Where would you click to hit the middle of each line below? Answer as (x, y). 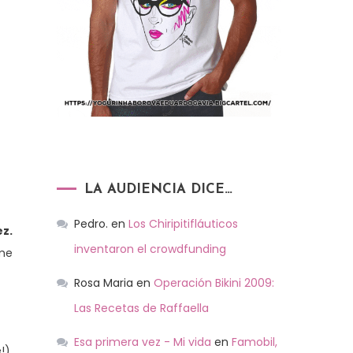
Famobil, (255, 342)
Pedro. (91, 223)
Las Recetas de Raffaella (141, 308)
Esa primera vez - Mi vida (143, 342)
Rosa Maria (104, 282)
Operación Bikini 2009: (214, 282)
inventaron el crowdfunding (150, 249)
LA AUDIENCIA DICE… (158, 189)
